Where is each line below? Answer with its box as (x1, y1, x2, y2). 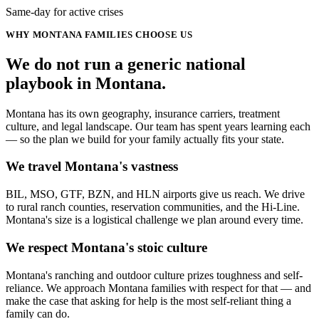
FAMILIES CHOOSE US (82, 29, 193, 40)
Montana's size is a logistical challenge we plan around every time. (6, 214, 303, 226)
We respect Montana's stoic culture (6, 239, 207, 255)
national (186, 54, 246, 73)
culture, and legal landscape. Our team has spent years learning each (6, 120, 310, 132)
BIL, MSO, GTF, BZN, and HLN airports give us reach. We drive (6, 188, 305, 201)
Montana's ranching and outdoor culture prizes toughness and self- (6, 268, 303, 281)
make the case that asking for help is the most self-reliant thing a (6, 294, 291, 307)
